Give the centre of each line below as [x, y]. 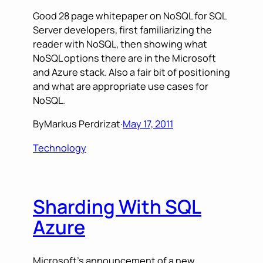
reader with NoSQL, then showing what [120, 44]
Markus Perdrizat [82, 124]
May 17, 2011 [148, 124]
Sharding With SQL [117, 207]
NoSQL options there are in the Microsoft [124, 58]
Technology [60, 148]
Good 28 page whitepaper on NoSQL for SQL [129, 16]
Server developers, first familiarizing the [122, 30]
